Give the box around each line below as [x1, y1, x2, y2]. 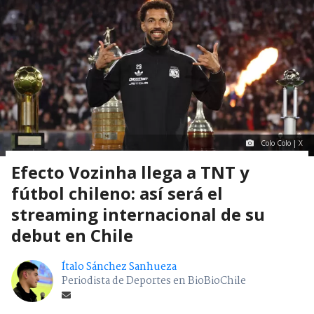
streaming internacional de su [11, 202, 265, 226]
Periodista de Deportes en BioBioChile [62, 272, 246, 289]
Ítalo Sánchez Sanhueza [62, 258, 177, 275]
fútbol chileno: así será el [11, 181, 223, 205]
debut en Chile [11, 223, 133, 247]
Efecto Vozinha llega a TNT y [11, 160, 250, 184]
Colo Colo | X [261, 137, 303, 148]
